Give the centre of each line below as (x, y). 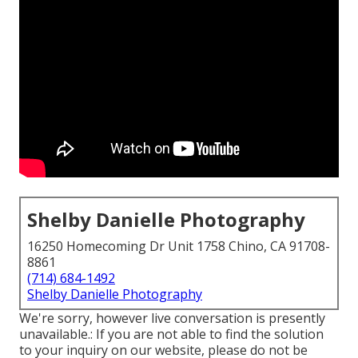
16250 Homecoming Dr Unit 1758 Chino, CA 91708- (179, 247)
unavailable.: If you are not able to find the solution (171, 334)
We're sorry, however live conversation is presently (172, 318)
